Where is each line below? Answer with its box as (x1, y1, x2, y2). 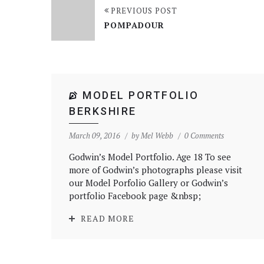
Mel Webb (141, 130, 173, 141)
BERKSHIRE (69, 105, 137, 117)
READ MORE (81, 213, 134, 224)
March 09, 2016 (69, 130, 120, 141)
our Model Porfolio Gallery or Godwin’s (69, 177, 228, 189)
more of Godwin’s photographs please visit (69, 164, 242, 176)
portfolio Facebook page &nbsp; (69, 190, 201, 202)
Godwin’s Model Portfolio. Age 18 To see (69, 151, 231, 163)
